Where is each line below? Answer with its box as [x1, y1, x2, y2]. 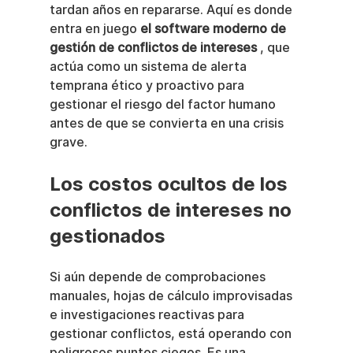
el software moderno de [139, 21, 289, 36]
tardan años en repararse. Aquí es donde [49, 2, 295, 17]
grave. [49, 135, 87, 150]
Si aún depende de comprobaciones [49, 269, 269, 284]
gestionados [49, 225, 165, 247]
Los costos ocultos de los [49, 173, 292, 195]
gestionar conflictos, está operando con [49, 326, 295, 341]
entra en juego [49, 21, 140, 36]
